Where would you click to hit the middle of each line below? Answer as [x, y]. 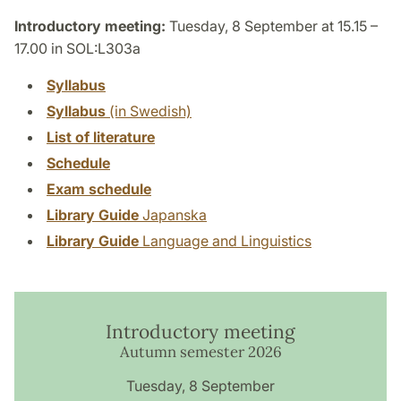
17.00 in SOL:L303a [77, 48]
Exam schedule [99, 188]
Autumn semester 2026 [200, 351]
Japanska [173, 214]
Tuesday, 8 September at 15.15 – [272, 26]
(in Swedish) [149, 111]
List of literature [101, 137]
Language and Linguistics [225, 240]
